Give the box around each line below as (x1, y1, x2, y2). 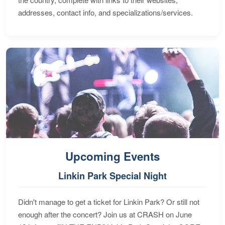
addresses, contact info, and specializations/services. (18, 7, 193, 18)
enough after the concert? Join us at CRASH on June (18, 209, 192, 220)
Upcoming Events (65, 148, 160, 165)
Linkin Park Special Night (58, 169, 167, 183)
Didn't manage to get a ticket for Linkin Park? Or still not (18, 196, 199, 207)
